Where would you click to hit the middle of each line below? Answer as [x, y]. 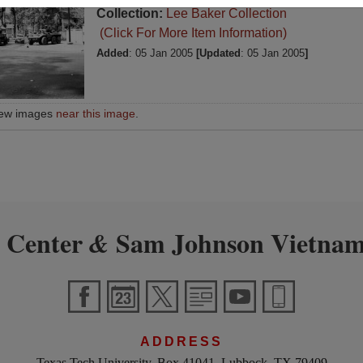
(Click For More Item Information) [191, 33]
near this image [96, 114]
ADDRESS [181, 342]
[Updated [218, 53]
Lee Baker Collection [226, 13]
